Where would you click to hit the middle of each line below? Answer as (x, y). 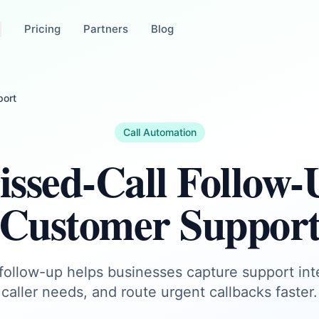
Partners (105, 29)
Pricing (42, 29)
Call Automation (159, 132)
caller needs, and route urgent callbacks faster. (159, 292)
